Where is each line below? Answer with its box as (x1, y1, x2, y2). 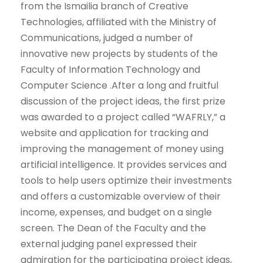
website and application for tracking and (21, 126, 208, 140)
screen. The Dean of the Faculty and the (21, 221, 206, 235)
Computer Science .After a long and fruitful (21, 79, 218, 93)
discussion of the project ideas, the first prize (21, 95, 225, 109)
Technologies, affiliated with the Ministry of (21, 15, 217, 29)
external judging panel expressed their (21, 237, 197, 251)
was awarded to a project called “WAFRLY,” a (21, 110, 225, 124)
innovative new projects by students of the (21, 47, 218, 61)
